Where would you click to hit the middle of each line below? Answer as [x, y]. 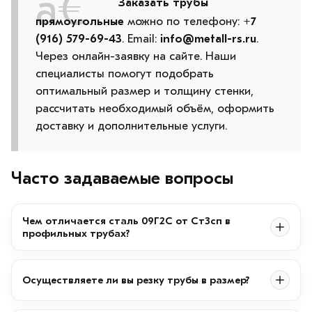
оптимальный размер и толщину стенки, [145, 91]
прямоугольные [80, 21]
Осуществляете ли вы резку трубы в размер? [136, 280]
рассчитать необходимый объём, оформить [155, 108]
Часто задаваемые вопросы [122, 178]
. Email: [141, 38]
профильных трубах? [76, 233]
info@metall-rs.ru [208, 38]
